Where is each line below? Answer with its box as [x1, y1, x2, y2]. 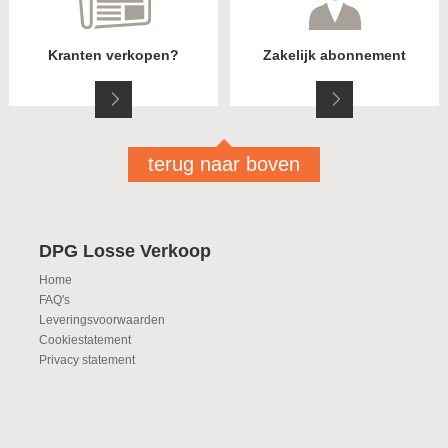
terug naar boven [147, 153, 300, 176]
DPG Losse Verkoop [39, 240, 212, 262]
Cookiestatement [39, 333, 132, 348]
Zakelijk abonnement [263, 47, 407, 64]
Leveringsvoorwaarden [39, 313, 166, 328]
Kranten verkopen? [47, 47, 179, 64]
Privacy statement [39, 353, 136, 368]
